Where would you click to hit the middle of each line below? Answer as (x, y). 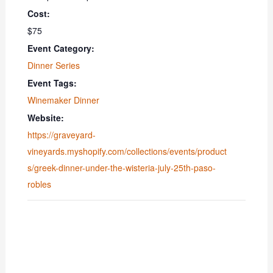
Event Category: (61, 48)
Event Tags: (52, 83)
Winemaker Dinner (64, 100)
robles (40, 184)
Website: (46, 118)
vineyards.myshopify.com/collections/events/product (127, 151)
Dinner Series (54, 66)
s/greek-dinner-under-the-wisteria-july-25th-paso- (122, 168)
